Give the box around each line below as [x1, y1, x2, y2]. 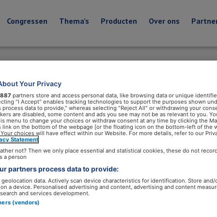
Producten [100, 16, 137, 26]
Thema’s [59, 16, 89, 26]
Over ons [148, 16, 180, 26]
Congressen [6, 16, 47, 26]
